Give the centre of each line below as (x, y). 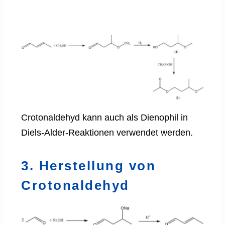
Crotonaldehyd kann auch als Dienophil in (104, 118)
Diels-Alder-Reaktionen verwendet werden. (107, 133)
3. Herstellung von (88, 166)
